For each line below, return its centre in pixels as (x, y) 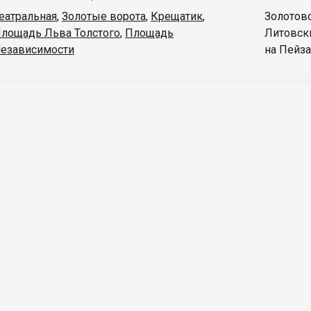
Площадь (149, 33)
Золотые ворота (104, 16)
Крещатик (177, 16)
